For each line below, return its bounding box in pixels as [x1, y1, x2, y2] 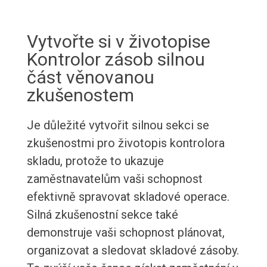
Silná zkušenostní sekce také [26, 207, 178, 222]
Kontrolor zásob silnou [26, 49, 205, 70]
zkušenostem [26, 85, 134, 106]
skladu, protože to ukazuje [26, 154, 164, 169]
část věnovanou [26, 67, 154, 88]
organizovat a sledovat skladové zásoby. [26, 243, 239, 258]
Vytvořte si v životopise [26, 31, 210, 52]
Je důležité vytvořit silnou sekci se [26, 118, 209, 133]
